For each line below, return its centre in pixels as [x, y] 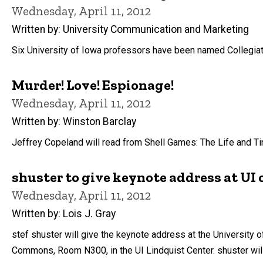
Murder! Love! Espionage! [93, 85]
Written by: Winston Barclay [74, 121]
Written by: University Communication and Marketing [130, 30]
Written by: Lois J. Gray [64, 213]
